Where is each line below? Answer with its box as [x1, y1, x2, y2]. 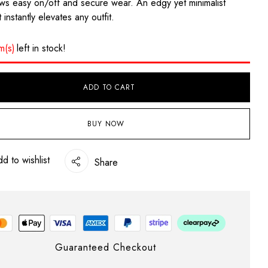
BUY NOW [87, 118, 124, 129]
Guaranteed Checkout [55, 240, 157, 254]
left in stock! [17, 41, 66, 55]
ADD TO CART [83, 81, 136, 93]
